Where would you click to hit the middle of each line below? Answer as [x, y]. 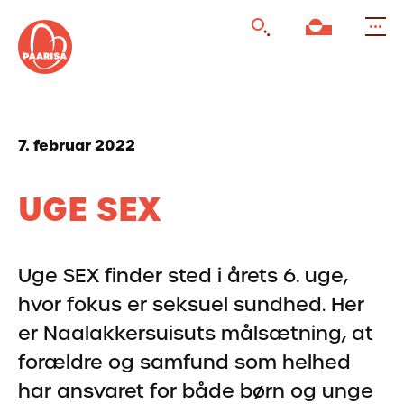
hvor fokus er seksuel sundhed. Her [191, 304]
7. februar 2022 [77, 146]
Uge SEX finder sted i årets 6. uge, [183, 275]
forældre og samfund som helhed [184, 362]
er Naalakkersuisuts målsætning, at [196, 333]
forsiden [110, 45]
